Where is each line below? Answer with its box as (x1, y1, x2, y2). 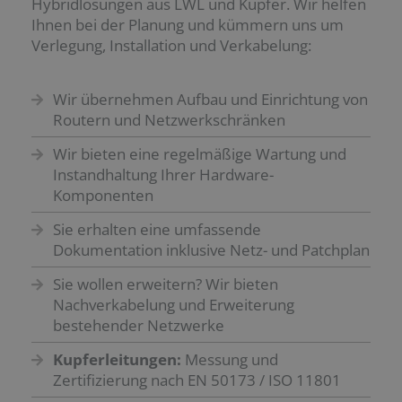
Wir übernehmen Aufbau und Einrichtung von (52, 89, 368, 110)
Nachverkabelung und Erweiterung (52, 294, 294, 316)
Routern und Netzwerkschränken (52, 109, 285, 131)
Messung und (180, 349, 278, 371)
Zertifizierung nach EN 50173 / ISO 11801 (52, 370, 343, 391)
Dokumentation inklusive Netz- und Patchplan (52, 240, 370, 261)
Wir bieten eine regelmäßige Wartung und (52, 144, 346, 165)
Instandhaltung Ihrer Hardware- (52, 164, 274, 186)
